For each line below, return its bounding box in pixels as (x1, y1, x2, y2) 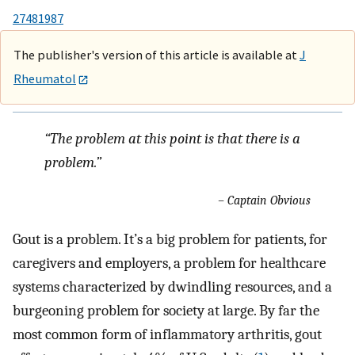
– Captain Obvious (218, 193, 311, 208)
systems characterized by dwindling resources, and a (13, 277, 332, 296)
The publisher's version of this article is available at (13, 46, 300, 63)
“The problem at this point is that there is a (44, 129, 300, 147)
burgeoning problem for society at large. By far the (13, 301, 319, 319)
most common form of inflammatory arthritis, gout (13, 325, 322, 343)
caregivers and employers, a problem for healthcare (13, 254, 326, 272)
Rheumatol (13, 70, 76, 86)
